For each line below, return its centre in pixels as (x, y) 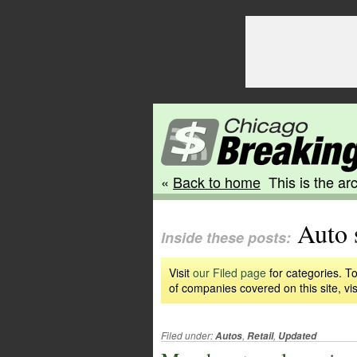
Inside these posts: (226, 237)
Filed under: (188, 335)
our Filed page (229, 273)
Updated (297, 336)
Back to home (217, 182)
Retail (260, 336)
